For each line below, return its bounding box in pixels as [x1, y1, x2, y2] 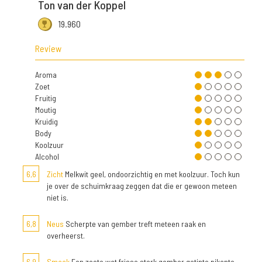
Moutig [35, 105, 56, 115]
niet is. [47, 192, 68, 203]
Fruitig [35, 93, 56, 104]
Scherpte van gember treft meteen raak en [64, 219, 206, 229]
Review [35, 43, 61, 54]
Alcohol [35, 151, 59, 162]
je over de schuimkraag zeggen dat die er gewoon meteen [47, 181, 237, 191]
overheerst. [47, 230, 85, 241]
